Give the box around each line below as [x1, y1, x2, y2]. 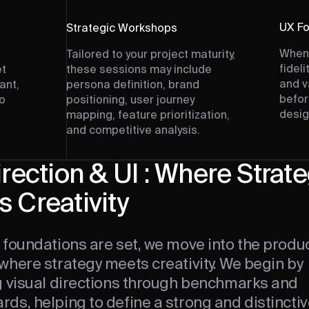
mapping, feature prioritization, [66, 110, 230, 121]
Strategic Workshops [66, 23, 177, 34]
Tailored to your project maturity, [66, 50, 235, 61]
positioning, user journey [66, 95, 195, 106]
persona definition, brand [66, 80, 199, 91]
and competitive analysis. [66, 126, 200, 137]
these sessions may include [66, 65, 212, 76]
